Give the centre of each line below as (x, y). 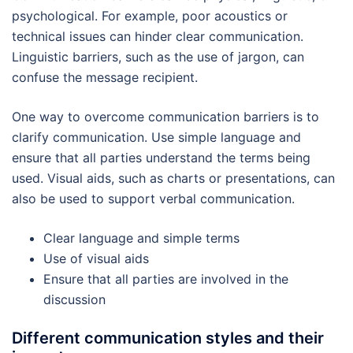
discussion (74, 299)
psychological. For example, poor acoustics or (150, 15)
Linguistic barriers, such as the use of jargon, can (158, 56)
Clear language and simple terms (141, 238)
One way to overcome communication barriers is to (165, 116)
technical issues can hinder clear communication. (158, 36)
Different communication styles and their (168, 338)
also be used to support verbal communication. (153, 198)
